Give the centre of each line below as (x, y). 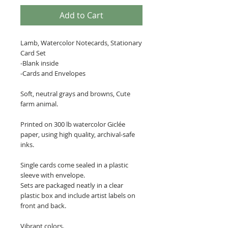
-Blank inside (39, 63)
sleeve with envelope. (53, 175)
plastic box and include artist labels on (78, 195)
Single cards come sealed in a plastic (74, 165)
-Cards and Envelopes (53, 73)
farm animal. (39, 104)
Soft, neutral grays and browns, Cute (75, 94)
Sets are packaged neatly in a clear (72, 185)
